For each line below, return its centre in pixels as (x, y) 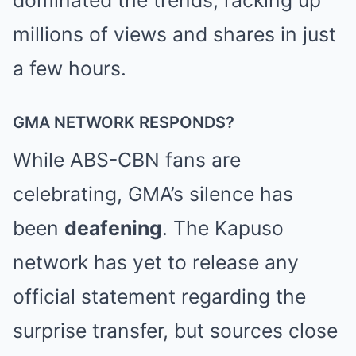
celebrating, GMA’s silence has (153, 194)
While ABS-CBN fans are (127, 160)
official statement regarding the (159, 297)
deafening (113, 228)
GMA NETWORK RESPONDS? (124, 123)
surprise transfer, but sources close (175, 331)
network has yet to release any (156, 263)
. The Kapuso (223, 228)
